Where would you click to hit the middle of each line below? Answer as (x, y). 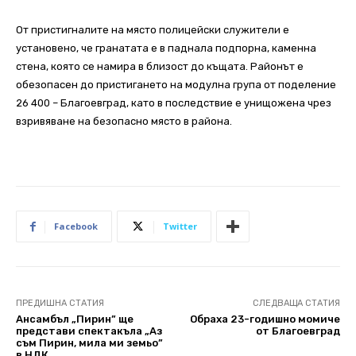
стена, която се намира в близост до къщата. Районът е (160, 67)
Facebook (76, 226)
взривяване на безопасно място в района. (124, 122)
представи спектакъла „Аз (89, 331)
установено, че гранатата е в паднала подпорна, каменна (166, 48)
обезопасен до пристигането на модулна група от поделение (176, 85)
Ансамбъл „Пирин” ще (75, 319)
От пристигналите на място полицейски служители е (153, 30)
